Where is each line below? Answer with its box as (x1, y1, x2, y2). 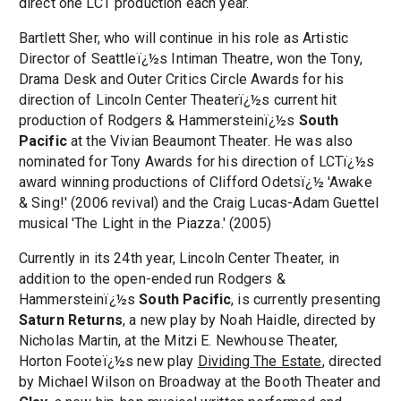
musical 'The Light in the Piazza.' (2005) (18, 215, 271, 233)
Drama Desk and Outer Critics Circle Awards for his (18, 71, 345, 89)
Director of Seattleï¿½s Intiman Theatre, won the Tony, (18, 50, 363, 68)
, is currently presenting (231, 291, 380, 309)
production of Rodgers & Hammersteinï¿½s (18, 112, 299, 130)
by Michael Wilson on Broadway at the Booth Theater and (18, 373, 380, 391)
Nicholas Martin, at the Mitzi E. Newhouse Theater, (18, 332, 338, 350)
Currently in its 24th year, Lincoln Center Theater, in (18, 250, 339, 268)
